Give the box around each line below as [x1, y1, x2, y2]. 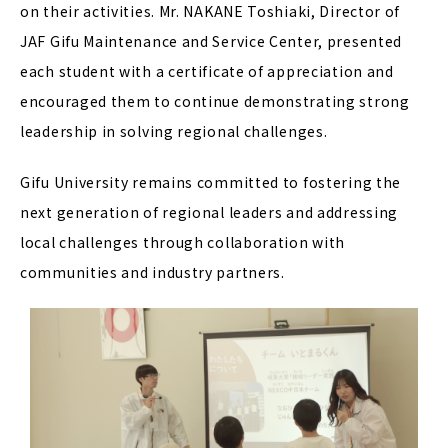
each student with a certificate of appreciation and [20, 61, 394, 81]
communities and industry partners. [20, 262, 285, 282]
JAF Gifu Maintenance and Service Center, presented [20, 31, 403, 51]
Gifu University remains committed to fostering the [20, 172, 402, 192]
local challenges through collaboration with [20, 232, 346, 252]
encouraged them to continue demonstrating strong [20, 91, 410, 111]
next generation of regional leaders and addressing [20, 202, 399, 222]
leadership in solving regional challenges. [20, 121, 328, 141]
